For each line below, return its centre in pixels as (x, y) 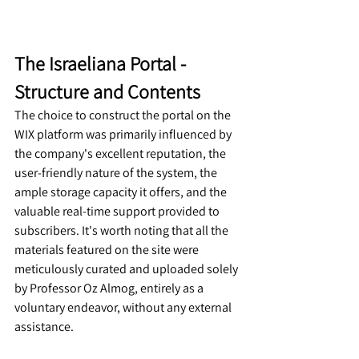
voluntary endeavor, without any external (124, 308)
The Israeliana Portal (95, 64)
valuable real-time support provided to (118, 212)
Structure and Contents (107, 92)
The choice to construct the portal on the (124, 115)
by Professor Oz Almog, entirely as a (110, 288)
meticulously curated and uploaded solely (127, 269)
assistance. (44, 327)
